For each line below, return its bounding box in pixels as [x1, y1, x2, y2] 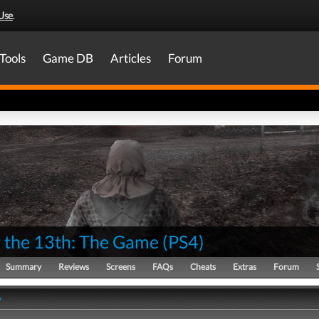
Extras [233, 261, 256, 272]
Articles [110, 51, 151, 66]
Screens [106, 261, 135, 272]
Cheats [190, 261, 216, 272]
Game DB [43, 51, 93, 66]
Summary [6, 261, 41, 272]
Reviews [58, 261, 89, 272]
